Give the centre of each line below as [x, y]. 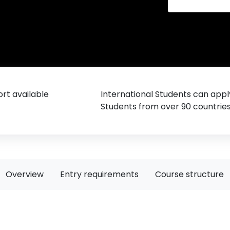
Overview [25, 174]
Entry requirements [100, 174]
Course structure [190, 174]
